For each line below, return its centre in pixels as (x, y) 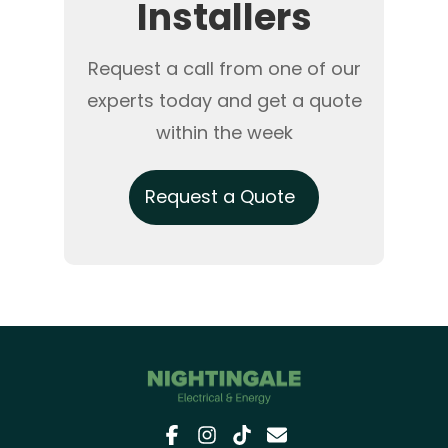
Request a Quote (220, 196)
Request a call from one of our (224, 68)
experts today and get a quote (224, 100)
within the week (224, 132)
